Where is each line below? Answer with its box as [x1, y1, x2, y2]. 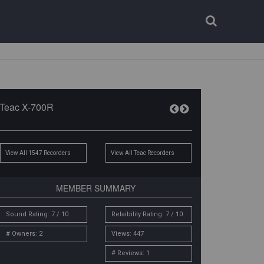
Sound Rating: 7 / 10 [6, 210, 69, 218]
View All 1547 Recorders [5, 150, 74, 156]
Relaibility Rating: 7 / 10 [111, 210, 183, 218]
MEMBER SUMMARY [56, 182, 136, 194]
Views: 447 [111, 230, 144, 237]
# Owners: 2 [6, 230, 43, 237]
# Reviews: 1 [111, 249, 150, 257]
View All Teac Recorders [110, 150, 174, 156]
